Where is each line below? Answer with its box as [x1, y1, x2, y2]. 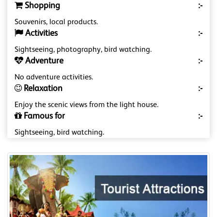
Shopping [23, 1, 60, 11]
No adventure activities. [15, 74, 93, 82]
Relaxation [22, 84, 62, 93]
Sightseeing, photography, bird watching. [15, 46, 152, 54]
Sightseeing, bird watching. [15, 129, 104, 137]
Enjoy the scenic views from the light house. [15, 101, 158, 109]
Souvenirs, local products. [15, 18, 98, 27]
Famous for [22, 112, 65, 121]
